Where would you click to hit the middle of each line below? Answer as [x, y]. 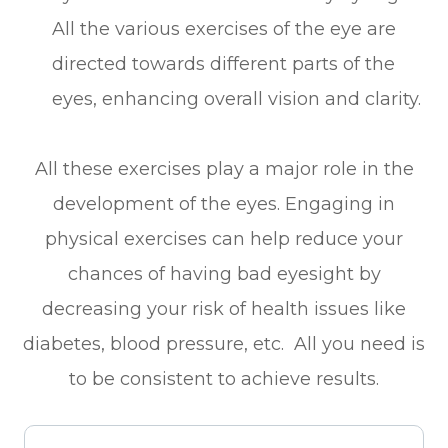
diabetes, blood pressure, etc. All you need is [224, 343]
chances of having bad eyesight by [224, 273]
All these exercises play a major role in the [224, 168]
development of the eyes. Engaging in [224, 203]
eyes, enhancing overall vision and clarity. [237, 98]
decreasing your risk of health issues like [224, 308]
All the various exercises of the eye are [224, 28]
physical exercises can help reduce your [224, 238]
